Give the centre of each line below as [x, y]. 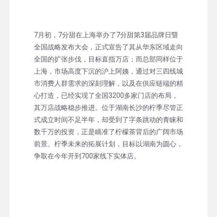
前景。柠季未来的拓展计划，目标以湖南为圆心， [108, 144]
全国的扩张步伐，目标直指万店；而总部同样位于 [108, 59]
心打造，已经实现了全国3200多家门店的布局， [106, 95]
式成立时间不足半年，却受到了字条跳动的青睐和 [108, 119]
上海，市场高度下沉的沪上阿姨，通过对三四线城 [108, 71]
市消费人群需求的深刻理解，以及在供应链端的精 [108, 83]
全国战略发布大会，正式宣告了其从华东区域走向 [108, 47]
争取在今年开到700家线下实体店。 [87, 156]
